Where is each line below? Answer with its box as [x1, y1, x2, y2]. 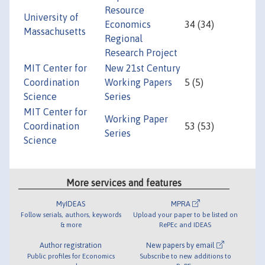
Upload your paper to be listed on [132, 210, 238, 218]
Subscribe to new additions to [139, 251, 231, 260]
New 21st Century [105, 63, 180, 74]
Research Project [105, 47, 177, 59]
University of [24, 12, 79, 23]
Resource [105, 5, 144, 16]
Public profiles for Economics [27, 251, 115, 260]
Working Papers [105, 77, 172, 88]
